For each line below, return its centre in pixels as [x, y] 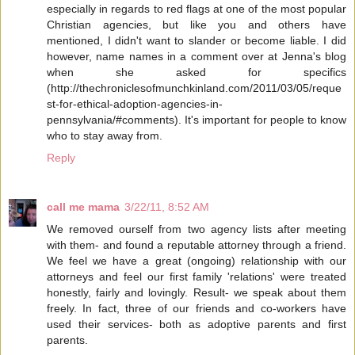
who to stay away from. [105, 135]
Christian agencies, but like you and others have [197, 24]
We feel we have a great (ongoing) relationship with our [197, 260]
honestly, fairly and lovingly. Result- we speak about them [197, 292]
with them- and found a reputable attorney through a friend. [197, 244]
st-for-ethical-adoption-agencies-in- [135, 103]
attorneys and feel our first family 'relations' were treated [197, 276]
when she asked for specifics [197, 72]
